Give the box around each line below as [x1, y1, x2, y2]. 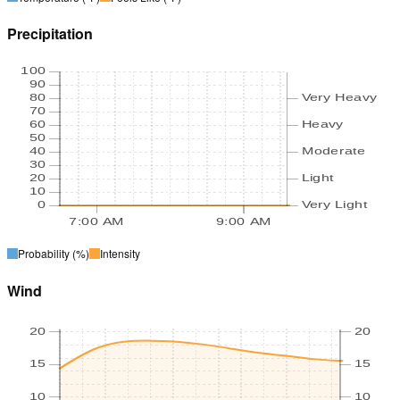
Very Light [301, 198, 368, 211]
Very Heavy [301, 91, 377, 104]
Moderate [301, 145, 366, 157]
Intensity [100, 246, 140, 262]
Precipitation [7, 23, 93, 45]
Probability [18, 246, 70, 262]
